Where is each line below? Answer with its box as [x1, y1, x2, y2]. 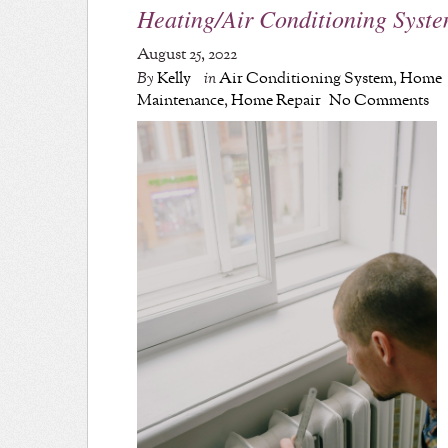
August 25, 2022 [137, 42, 238, 66]
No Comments [329, 88, 430, 112]
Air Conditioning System [219, 66, 394, 90]
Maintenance [137, 88, 225, 112]
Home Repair [231, 88, 322, 112]
